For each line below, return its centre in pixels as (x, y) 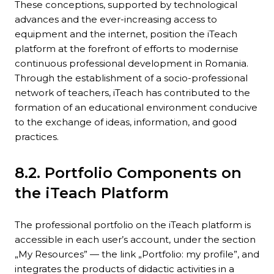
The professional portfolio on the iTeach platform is (133, 225)
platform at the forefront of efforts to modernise (127, 49)
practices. (37, 137)
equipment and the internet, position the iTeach (126, 34)
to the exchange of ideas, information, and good (126, 122)
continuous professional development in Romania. (131, 64)
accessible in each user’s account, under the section (135, 240)
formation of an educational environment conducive (136, 108)
